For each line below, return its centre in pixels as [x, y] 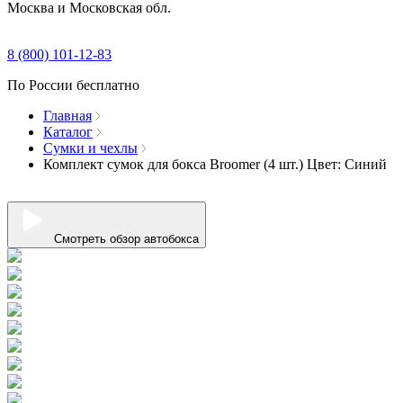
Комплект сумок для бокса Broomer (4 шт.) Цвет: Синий [215, 164]
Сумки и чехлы [90, 148]
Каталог [68, 132]
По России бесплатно [73, 85]
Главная [67, 116]
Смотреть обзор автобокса [126, 239]
